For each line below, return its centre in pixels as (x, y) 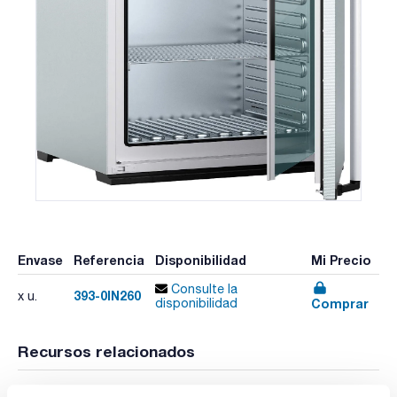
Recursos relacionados (106, 352)
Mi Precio (341, 261)
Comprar (339, 303)
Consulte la (202, 289)
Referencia (109, 261)
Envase (40, 261)
